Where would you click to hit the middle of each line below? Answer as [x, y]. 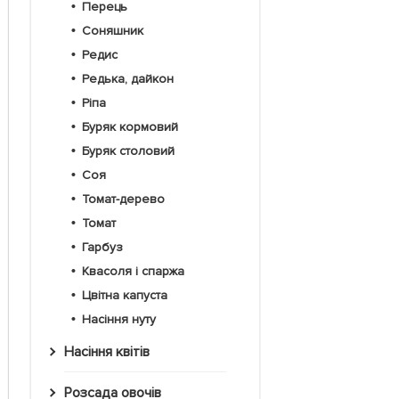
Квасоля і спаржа [136, 272]
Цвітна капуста [129, 296]
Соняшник [117, 31]
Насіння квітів [111, 352]
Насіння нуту [123, 320]
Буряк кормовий [133, 127]
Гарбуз [105, 248]
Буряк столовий [131, 151]
